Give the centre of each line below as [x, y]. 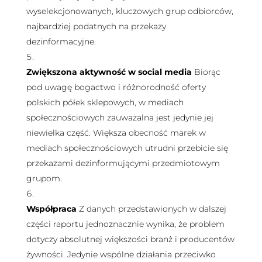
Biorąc [207, 72]
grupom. [44, 178]
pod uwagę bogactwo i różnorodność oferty [116, 87]
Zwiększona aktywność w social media [109, 72]
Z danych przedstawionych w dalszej [152, 208]
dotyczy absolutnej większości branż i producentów [130, 239]
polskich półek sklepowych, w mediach [105, 102]
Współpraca [51, 208]
